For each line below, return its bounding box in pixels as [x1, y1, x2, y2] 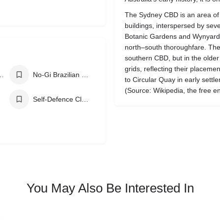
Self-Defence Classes [81, 95, 88, 103]
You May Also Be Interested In [26, 181, 194, 195]
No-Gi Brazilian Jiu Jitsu [81, 71, 88, 79]
